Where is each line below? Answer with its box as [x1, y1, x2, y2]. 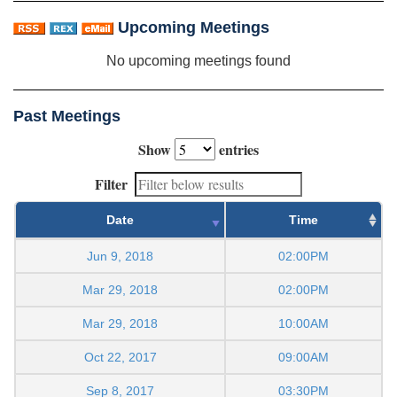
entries [215, 138, 259, 160]
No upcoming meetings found [106, 52, 291, 68]
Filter [95, 173, 128, 194]
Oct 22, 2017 [83, 349, 157, 364]
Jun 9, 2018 [87, 248, 153, 263]
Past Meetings [13, 106, 121, 125]
